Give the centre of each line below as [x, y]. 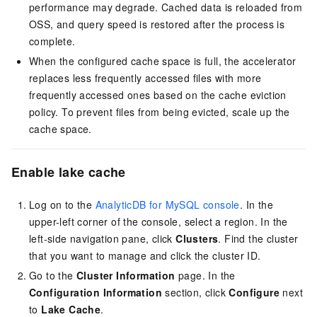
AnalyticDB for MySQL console [167, 204]
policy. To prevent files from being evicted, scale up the [160, 111]
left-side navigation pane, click [103, 238]
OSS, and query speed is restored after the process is [157, 24]
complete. [52, 41]
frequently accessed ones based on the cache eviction [158, 94]
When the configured [80, 60]
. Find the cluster [258, 238]
